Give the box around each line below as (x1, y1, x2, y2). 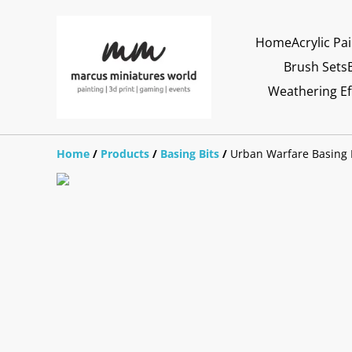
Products (101, 145, 149, 161)
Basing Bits (160, 145, 219, 161)
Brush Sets (283, 57, 347, 75)
